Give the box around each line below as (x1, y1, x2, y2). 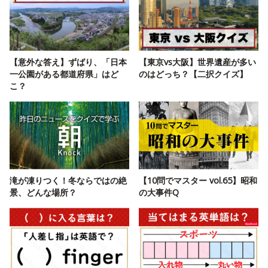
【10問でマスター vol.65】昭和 (139, 175, 257, 187)
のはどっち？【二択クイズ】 (139, 68, 248, 80)
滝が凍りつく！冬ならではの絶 (10, 175, 127, 187)
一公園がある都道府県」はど (10, 68, 118, 80)
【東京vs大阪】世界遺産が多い (139, 56, 256, 68)
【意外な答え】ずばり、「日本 (10, 56, 127, 68)
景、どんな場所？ (10, 187, 77, 199)
